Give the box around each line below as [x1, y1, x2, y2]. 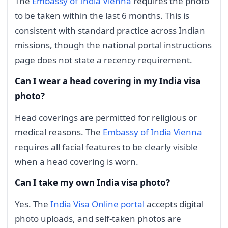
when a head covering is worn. [15, 155, 138, 167]
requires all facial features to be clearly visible [15, 140, 198, 153]
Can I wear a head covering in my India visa [15, 75, 201, 87]
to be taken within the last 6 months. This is [15, 10, 189, 21]
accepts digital [145, 198, 204, 210]
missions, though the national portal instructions [15, 39, 212, 51]
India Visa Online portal [50, 198, 145, 210]
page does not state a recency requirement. [15, 54, 192, 66]
